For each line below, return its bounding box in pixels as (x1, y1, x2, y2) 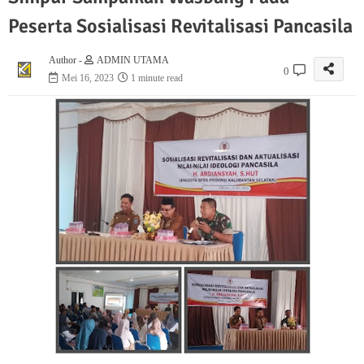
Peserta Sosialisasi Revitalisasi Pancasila (8, 14, 353, 39)
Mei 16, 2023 (62, 72, 114, 84)
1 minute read (131, 72, 183, 84)
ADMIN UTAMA (97, 54, 169, 67)
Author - (49, 54, 84, 67)
